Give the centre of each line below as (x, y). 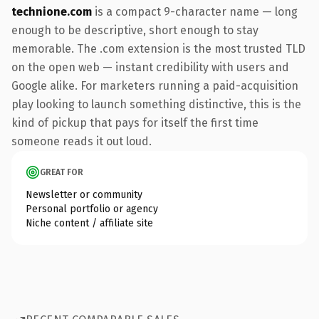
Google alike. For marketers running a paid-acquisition (155, 85)
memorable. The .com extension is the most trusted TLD (158, 48)
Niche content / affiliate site (89, 223)
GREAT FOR (62, 172)
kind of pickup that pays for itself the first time (135, 122)
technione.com (52, 11)
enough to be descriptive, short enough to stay (135, 30)
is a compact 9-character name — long (195, 11)
